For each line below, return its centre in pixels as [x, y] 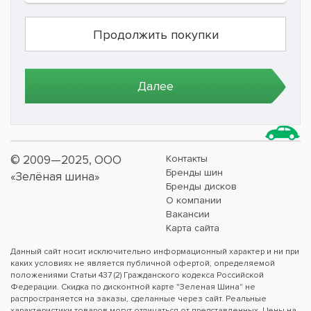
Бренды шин [194, 172]
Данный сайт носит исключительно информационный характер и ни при [155, 251]
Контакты [187, 158]
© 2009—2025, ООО [66, 160]
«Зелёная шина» [55, 176]
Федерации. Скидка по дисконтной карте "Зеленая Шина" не [133, 287]
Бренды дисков [201, 186]
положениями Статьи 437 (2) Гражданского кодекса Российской [137, 275]
